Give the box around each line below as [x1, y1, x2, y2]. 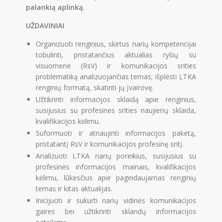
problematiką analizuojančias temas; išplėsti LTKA [36, 71, 196, 81]
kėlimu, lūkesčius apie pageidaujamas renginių [36, 172, 196, 182]
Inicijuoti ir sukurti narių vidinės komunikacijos [36, 195, 196, 205]
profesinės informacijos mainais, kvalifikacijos [36, 162, 196, 171]
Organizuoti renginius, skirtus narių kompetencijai [36, 39, 196, 49]
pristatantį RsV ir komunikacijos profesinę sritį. [36, 139, 184, 149]
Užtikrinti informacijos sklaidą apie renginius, [36, 94, 196, 104]
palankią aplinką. [26, 2, 85, 12]
